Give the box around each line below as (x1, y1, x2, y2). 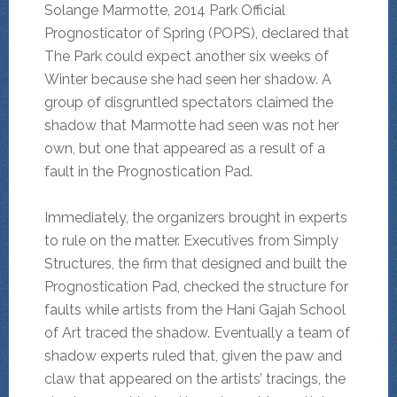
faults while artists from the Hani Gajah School (43, 301, 346, 319)
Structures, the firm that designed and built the (43, 255, 346, 273)
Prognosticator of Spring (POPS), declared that (43, 25, 349, 43)
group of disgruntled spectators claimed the (43, 94, 333, 112)
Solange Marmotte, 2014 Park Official (43, 2, 285, 19)
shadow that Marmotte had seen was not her (43, 117, 339, 135)
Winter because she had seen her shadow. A (43, 71, 331, 89)
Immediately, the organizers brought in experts (43, 209, 347, 227)
